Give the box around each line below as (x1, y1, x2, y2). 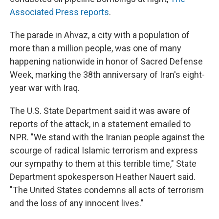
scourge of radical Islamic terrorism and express (10, 145, 198, 155)
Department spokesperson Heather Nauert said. (10, 172, 196, 182)
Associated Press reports (10, 7, 109, 17)
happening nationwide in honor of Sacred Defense (10, 56, 203, 66)
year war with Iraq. (10, 83, 80, 93)
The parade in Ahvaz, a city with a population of (10, 30, 190, 40)
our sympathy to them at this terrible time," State (10, 158, 197, 169)
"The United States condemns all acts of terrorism (10, 185, 204, 195)
